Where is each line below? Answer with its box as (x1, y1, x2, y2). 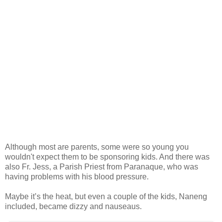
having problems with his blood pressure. (5, 172, 149, 181)
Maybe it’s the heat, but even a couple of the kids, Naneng (5, 192, 207, 201)
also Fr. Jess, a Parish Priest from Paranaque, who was (5, 162, 198, 171)
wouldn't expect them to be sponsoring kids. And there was (5, 152, 210, 161)
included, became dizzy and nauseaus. (5, 202, 142, 211)
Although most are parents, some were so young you (5, 142, 189, 151)
